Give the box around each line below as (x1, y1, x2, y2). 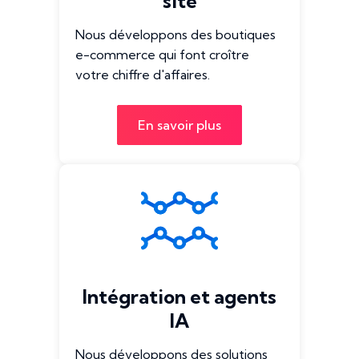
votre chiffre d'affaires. (75, 67, 210, 83)
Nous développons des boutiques (75, 26, 276, 42)
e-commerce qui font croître (75, 46, 249, 63)
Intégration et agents (83, 284, 276, 309)
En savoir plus (138, 117, 221, 133)
